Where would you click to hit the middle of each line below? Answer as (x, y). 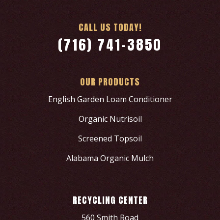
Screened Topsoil (110, 139)
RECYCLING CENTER (110, 200)
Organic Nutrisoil (110, 119)
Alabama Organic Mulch (110, 158)
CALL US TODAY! (110, 27)
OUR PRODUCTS (110, 82)
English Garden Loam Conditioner (110, 99)
